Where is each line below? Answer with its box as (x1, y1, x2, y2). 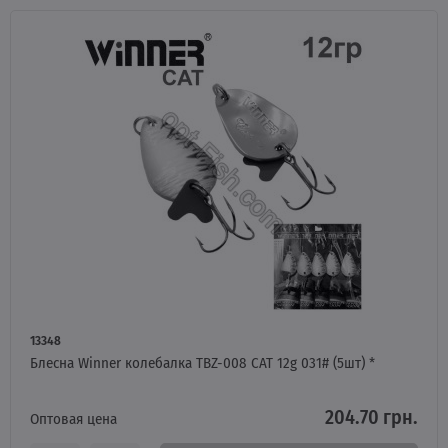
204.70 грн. (325, 401, 418, 431)
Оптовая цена (30, 407, 117, 429)
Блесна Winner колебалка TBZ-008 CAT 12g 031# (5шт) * (30, 351, 375, 373)
